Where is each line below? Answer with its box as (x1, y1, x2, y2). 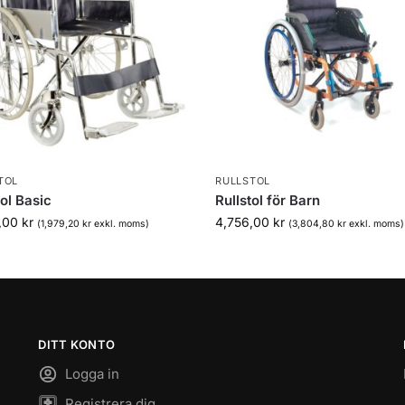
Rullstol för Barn (215, 191, 321, 209)
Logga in (65, 365, 120, 383)
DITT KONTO (38, 336, 116, 352)
